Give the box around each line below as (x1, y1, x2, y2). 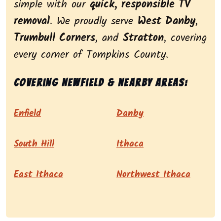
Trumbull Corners (14, 30, 95, 47)
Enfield (14, 106, 41, 121)
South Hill (14, 137, 54, 152)
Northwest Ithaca (116, 167, 190, 183)
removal (14, 13, 50, 31)
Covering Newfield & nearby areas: (14, 77, 188, 89)
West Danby (138, 13, 195, 31)
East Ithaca (14, 167, 63, 183)
